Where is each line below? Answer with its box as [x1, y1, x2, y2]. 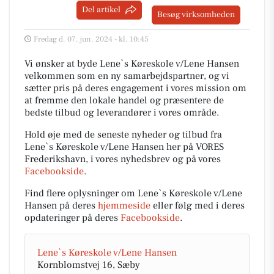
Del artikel [82, 4, 120, 15]
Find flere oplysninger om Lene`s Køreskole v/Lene [24, 187, 242, 199]
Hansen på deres [24, 199, 98, 212]
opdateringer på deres [24, 211, 120, 224]
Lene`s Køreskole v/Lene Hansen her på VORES [24, 140, 224, 153]
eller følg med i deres [150, 199, 245, 212]
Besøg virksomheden [157, 9, 235, 20]
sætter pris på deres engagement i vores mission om [24, 81, 246, 94]
